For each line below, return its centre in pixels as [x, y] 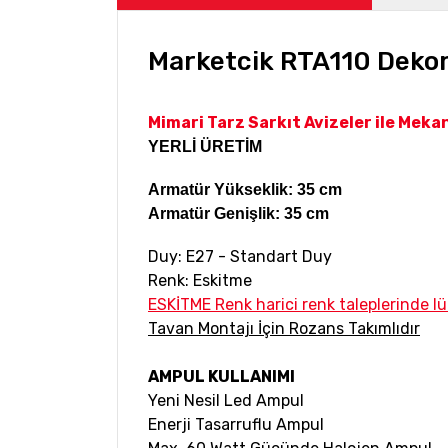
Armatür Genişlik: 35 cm [238, 214]
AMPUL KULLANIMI [221, 377]
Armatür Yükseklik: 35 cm [245, 190]
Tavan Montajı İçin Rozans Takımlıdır [284, 329]
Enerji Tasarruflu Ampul [236, 425]
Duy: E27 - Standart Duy [240, 257]
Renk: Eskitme [200, 281]
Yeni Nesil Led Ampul [226, 401]
